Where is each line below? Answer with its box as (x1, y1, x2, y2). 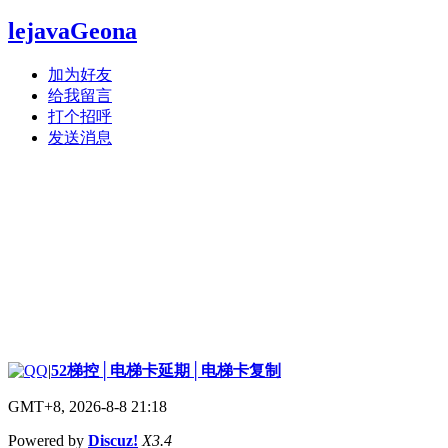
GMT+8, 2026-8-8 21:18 (8, 397, 167, 415)
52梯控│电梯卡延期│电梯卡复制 (51, 361, 281, 379)
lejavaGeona (8, 17, 137, 44)
